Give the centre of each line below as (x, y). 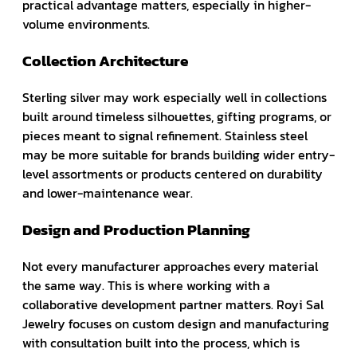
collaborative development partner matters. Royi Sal (173, 304)
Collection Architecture (105, 60)
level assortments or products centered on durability (173, 173)
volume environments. (86, 24)
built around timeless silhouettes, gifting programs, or (177, 116)
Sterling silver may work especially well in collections (175, 97)
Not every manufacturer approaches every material (170, 266)
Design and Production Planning (136, 229)
